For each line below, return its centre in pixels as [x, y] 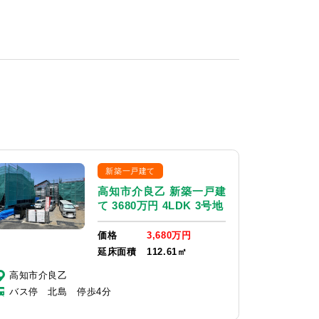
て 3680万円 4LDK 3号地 [161, 205]
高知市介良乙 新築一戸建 [162, 191]
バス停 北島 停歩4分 [61, 291]
